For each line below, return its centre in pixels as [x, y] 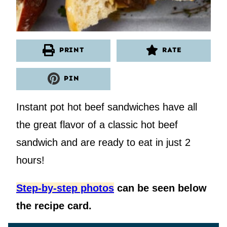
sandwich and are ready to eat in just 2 [103, 142]
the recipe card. [54, 205]
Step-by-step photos [65, 188]
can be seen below [160, 188]
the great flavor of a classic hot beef [97, 124]
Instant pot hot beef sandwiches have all [107, 107]
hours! [30, 160]
